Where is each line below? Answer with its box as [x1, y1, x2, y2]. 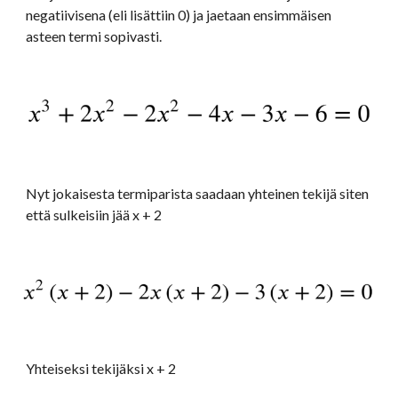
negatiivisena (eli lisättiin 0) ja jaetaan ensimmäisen [26, 6, 332, 23]
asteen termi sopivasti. [26, 28, 165, 44]
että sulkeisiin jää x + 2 [26, 206, 163, 223]
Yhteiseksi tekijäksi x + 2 [26, 360, 177, 377]
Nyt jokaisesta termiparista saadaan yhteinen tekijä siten [26, 185, 370, 202]
